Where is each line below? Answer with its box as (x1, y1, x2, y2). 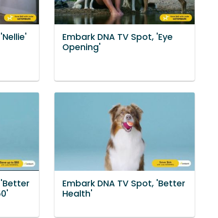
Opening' (62, 41, 101, 53)
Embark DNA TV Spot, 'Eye (62, 31, 173, 43)
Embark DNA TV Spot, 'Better (62, 177, 185, 189)
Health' (62, 187, 92, 200)
